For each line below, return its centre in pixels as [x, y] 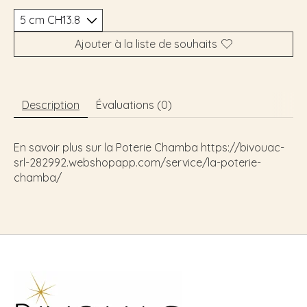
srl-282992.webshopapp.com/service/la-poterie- [137, 162]
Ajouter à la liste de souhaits [146, 44]
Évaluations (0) [134, 105]
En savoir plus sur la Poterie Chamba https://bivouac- [149, 147]
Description [51, 105]
